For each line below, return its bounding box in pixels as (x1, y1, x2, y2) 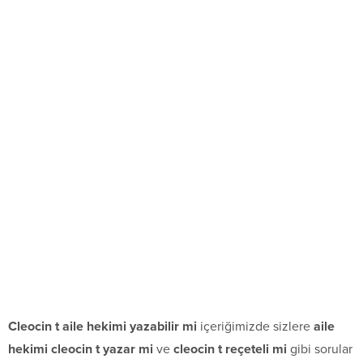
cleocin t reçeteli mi (173, 341, 287, 358)
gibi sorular (287, 341, 352, 358)
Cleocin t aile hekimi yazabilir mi (8, 318, 197, 335)
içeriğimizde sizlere (197, 318, 314, 335)
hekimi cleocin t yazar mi (8, 341, 153, 358)
